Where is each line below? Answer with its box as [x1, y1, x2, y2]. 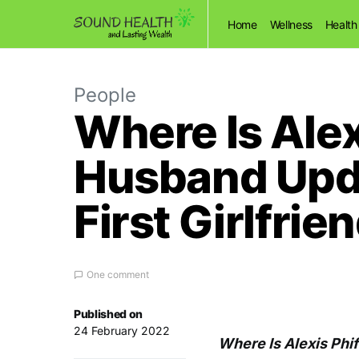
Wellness [269, 17, 313, 31]
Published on [74, 307, 143, 321]
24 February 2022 [74, 324, 170, 337]
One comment [87, 268, 149, 280]
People [74, 83, 136, 107]
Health [325, 17, 357, 31]
